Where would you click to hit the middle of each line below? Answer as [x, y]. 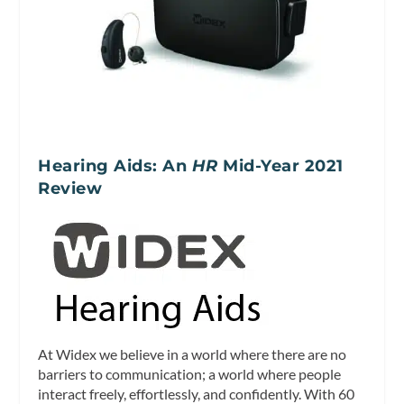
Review [70, 189]
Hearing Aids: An [115, 166]
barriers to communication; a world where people [190, 374]
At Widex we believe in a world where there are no [193, 354]
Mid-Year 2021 [280, 166]
